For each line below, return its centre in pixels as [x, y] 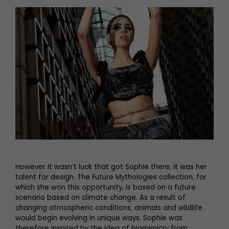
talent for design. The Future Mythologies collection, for [111, 177]
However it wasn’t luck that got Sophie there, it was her [111, 167]
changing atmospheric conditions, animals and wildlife [109, 208]
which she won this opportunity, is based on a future [106, 187]
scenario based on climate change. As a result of [100, 197]
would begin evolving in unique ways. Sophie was [99, 218]
